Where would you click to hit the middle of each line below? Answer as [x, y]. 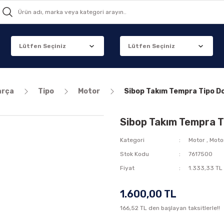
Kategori [132, 140]
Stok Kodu [134, 154]
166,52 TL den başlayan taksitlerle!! [170, 208]
